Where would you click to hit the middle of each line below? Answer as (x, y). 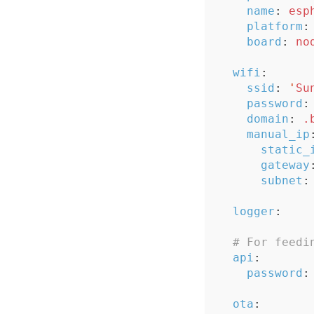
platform (275, 26)
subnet (282, 180)
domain (268, 119)
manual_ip (278, 134)
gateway (285, 165)
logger (254, 211)
